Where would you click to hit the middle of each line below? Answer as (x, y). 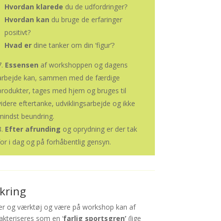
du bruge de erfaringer (87, 20)
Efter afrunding (33, 129)
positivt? (17, 33)
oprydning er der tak (105, 129)
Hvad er (18, 45)
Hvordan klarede (34, 7)
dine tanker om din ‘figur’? (73, 45)
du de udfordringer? (95, 7)
